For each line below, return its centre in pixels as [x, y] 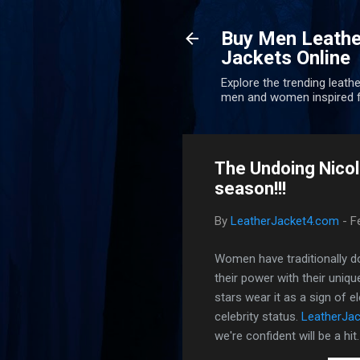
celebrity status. [258, 316]
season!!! [250, 188]
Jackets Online [286, 58]
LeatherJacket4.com [285, 221]
